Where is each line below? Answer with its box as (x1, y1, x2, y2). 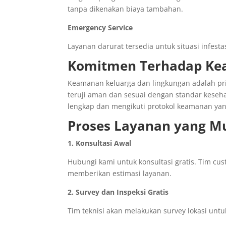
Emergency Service (68, 23, 133, 33)
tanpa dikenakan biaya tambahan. (68, 4, 184, 14)
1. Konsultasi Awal (68, 138, 132, 148)
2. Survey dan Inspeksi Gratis (68, 187, 169, 197)
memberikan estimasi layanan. (68, 168, 172, 179)
